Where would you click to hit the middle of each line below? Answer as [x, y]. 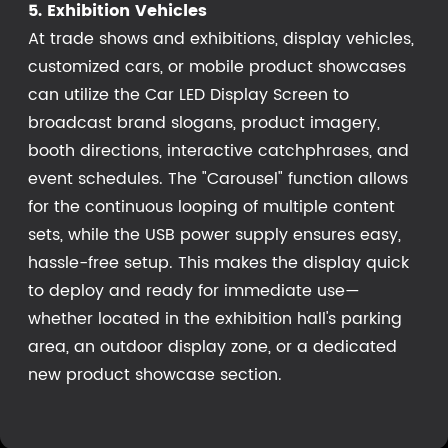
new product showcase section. [155, 374]
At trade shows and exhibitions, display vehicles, [221, 38]
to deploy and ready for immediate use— [194, 290]
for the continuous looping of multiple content [211, 206]
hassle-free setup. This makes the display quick [218, 262]
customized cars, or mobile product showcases [217, 66]
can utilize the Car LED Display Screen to [188, 94]
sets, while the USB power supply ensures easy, [214, 234]
